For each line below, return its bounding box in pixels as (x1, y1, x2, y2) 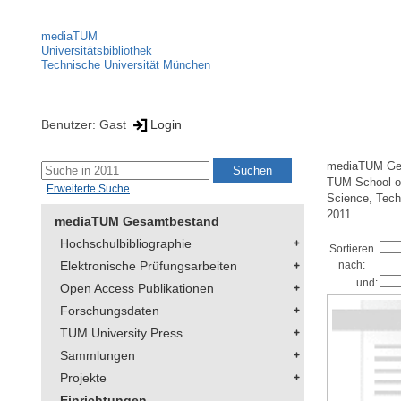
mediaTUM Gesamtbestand (55, 214, 219, 229)
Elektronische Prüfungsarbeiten (60, 259, 237, 274)
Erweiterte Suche (47, 183, 130, 196)
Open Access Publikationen (60, 281, 214, 296)
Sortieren (329, 243, 375, 255)
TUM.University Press (60, 326, 183, 341)
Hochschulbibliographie (60, 236, 192, 252)
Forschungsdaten (60, 303, 159, 319)
